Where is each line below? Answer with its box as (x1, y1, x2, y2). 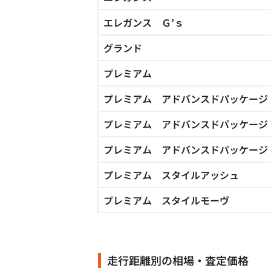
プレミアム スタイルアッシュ (103, 168, 239, 182)
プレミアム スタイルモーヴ (103, 193, 229, 207)
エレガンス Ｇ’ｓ (103, 15, 184, 30)
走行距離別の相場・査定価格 (107, 252, 249, 268)
